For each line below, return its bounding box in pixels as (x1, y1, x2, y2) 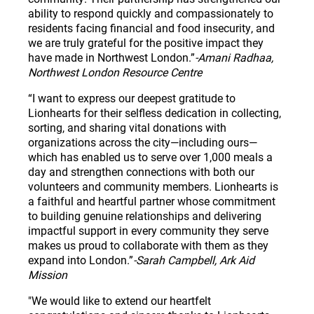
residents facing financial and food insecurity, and (28, 20, 275, 35)
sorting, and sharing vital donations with (28, 119, 226, 135)
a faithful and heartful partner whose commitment (28, 193, 275, 208)
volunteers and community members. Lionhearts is (28, 178, 278, 193)
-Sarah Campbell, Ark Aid (133, 252, 254, 267)
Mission (28, 266, 67, 282)
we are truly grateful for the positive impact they (28, 34, 264, 50)
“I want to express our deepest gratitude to (28, 90, 235, 105)
